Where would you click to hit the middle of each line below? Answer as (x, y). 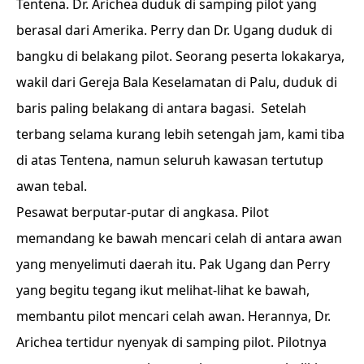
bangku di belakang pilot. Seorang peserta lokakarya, (180, 56)
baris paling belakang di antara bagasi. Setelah (161, 108)
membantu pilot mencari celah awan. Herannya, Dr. (173, 316)
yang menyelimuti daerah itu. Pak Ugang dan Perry (173, 264)
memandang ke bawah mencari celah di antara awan (179, 238)
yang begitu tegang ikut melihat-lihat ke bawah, (163, 290)
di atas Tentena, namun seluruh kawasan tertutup (170, 160)
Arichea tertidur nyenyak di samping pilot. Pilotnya (171, 342)
